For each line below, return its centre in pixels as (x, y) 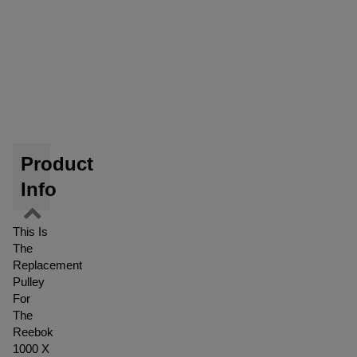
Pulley (29, 282)
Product (57, 164)
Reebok (33, 332)
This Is (30, 231)
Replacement (47, 265)
